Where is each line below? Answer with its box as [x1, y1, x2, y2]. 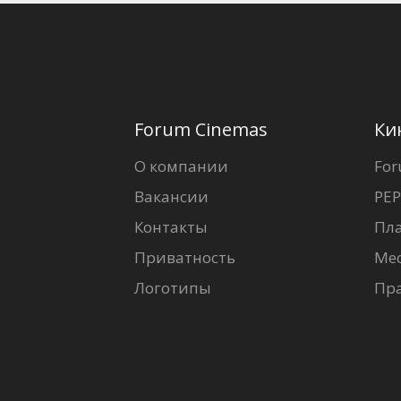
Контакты [133, 217, 208, 238]
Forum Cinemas [133, 117, 268, 142]
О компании [133, 156, 228, 177]
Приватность [133, 247, 235, 269]
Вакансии [133, 186, 209, 208]
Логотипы [133, 277, 211, 299]
